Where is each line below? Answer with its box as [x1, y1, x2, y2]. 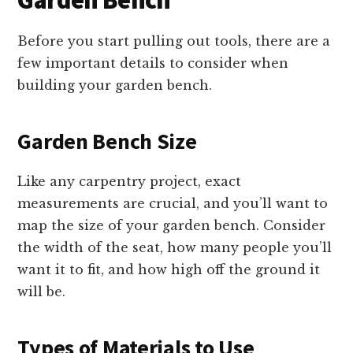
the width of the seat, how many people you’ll [17, 240, 333, 256]
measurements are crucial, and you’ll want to [17, 195, 329, 212]
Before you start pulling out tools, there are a [17, 33, 331, 50]
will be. [17, 284, 70, 300]
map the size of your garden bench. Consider [17, 217, 326, 234]
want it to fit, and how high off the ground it [17, 262, 321, 278]
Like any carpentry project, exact [17, 173, 242, 190]
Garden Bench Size [17, 127, 197, 156]
